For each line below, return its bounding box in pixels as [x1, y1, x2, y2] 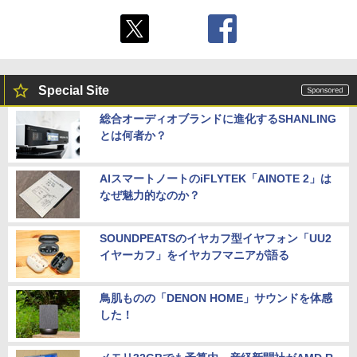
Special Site [38, 83, 109, 97]
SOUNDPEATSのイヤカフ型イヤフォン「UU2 [100, 231, 331, 245]
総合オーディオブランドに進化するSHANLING [100, 112, 336, 125]
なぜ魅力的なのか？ [100, 188, 200, 202]
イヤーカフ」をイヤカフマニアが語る [100, 248, 289, 261]
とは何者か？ [100, 128, 167, 142]
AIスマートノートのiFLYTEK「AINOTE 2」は [100, 171, 331, 185]
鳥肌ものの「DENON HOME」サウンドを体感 [100, 291, 332, 304]
